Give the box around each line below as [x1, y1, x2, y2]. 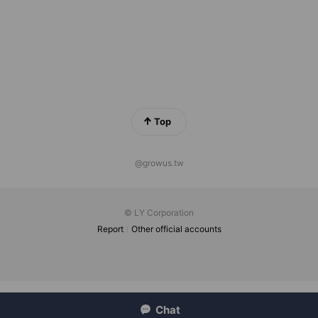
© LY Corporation [124, 207, 194, 218]
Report [97, 224, 124, 234]
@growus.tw [134, 158, 184, 168]
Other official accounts [131, 224, 221, 234]
